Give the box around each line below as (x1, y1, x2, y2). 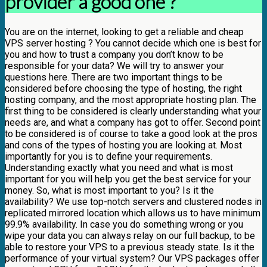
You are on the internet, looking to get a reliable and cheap (5, 26, 244, 38)
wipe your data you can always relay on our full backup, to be (5, 229, 255, 241)
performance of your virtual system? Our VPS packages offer (5, 252, 259, 264)
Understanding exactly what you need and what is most (5, 162, 233, 173)
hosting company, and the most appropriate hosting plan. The (5, 94, 256, 105)
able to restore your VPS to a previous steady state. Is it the (5, 241, 254, 253)
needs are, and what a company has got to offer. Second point (5, 116, 260, 128)
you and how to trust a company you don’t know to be (5, 48, 223, 60)
